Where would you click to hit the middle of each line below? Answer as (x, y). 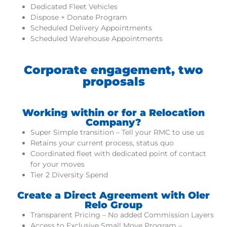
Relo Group (113, 205)
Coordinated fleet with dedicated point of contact (118, 153)
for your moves (58, 164)
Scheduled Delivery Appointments (91, 28)
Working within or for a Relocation (113, 112)
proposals (113, 81)
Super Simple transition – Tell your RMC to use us (117, 132)
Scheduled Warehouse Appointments (97, 38)
